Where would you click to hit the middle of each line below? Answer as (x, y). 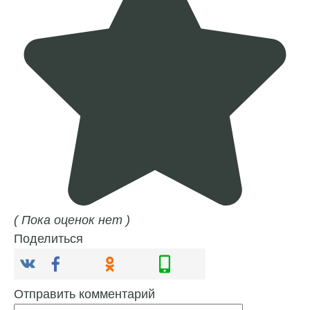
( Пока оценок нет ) (72, 220)
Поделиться (48, 239)
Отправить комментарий (84, 294)
